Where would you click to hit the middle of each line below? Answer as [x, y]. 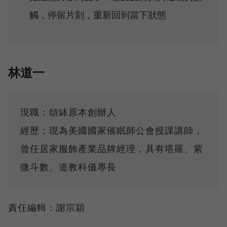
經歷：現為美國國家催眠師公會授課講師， [112, 130]
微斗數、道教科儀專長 [68, 167]
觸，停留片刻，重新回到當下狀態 [98, 15]
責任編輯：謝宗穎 [47, 207]
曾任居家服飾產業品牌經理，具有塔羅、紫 [112, 149]
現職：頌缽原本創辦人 [68, 112]
